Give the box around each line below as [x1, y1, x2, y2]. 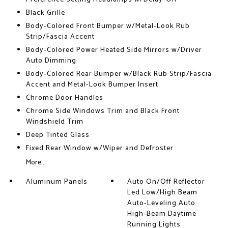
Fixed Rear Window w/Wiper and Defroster [25, 142, 174, 155]
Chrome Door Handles [25, 92, 103, 104]
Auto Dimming [25, 55, 76, 67]
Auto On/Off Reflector [127, 176, 206, 188]
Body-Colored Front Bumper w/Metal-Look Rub [25, 20, 190, 33]
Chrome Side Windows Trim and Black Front [25, 105, 180, 118]
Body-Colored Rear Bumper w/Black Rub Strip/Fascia [25, 68, 212, 80]
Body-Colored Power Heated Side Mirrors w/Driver [25, 44, 202, 56]
